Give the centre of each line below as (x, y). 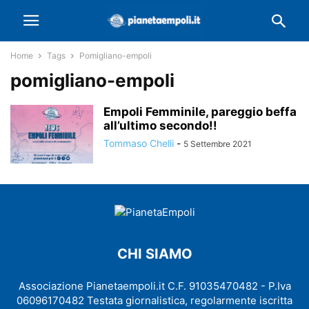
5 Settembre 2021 (218, 144)
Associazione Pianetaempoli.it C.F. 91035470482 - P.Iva (154, 286)
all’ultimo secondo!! (160, 126)
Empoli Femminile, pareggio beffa (200, 112)
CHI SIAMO (154, 254)
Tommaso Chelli (139, 143)
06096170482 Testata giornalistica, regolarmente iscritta (154, 300)
